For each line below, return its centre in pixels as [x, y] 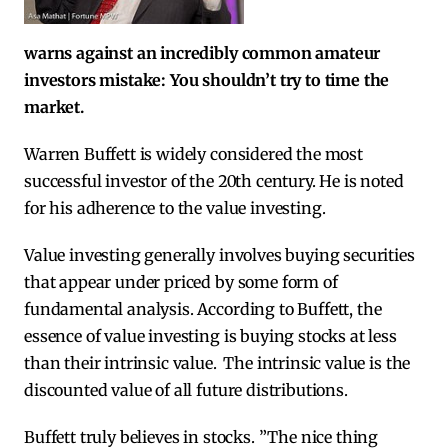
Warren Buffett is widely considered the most [193, 154]
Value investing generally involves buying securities [219, 255]
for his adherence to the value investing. [175, 208]
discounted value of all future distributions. [186, 390]
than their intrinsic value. [120, 363]
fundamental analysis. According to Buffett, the [203, 309]
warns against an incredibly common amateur [202, 53]
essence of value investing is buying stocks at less [210, 336]
